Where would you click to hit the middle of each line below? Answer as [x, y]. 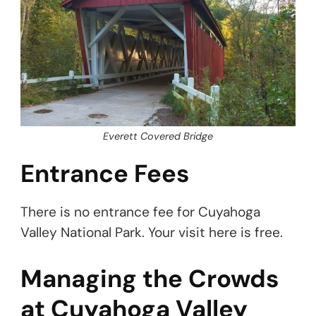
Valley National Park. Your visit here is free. [152, 232]
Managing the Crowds [150, 279]
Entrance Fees [105, 174]
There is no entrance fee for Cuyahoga [140, 212]
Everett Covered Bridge [158, 136]
